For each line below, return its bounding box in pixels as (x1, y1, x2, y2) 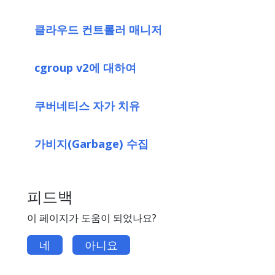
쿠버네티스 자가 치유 (34, 97, 140, 113)
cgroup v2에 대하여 (34, 59, 136, 75)
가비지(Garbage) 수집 (34, 135, 149, 151)
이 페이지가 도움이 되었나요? (27, 211, 157, 225)
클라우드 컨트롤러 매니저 (34, 21, 162, 37)
